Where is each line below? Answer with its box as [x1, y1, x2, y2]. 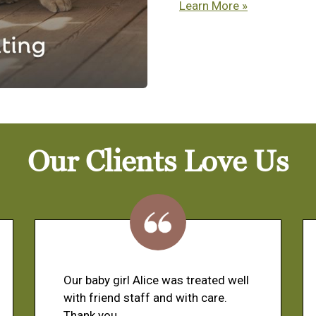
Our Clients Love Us [28, 143, 288, 182]
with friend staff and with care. [63, 291, 227, 305]
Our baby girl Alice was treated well [63, 273, 249, 288]
